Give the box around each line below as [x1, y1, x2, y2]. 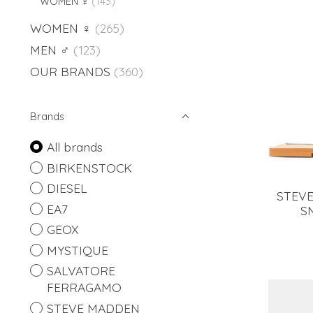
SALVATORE [46, 263, 115, 279]
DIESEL [46, 180, 87, 196]
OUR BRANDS [30, 64, 110, 80]
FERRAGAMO [46, 279, 122, 296]
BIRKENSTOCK [46, 159, 132, 175]
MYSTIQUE [46, 242, 108, 258]
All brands [46, 139, 103, 155]
